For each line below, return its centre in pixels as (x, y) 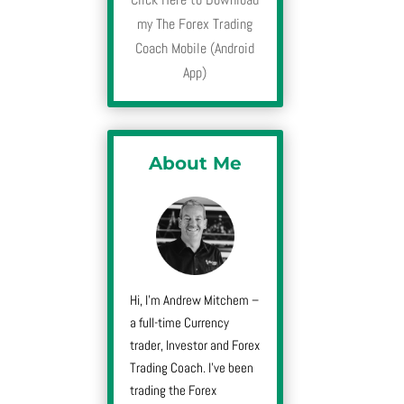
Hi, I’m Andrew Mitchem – (195, 299)
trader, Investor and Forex (195, 344)
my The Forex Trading (195, 24)
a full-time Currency (180, 322)
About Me (195, 164)
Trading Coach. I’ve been (192, 367)
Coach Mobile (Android (195, 49)
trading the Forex (174, 390)
